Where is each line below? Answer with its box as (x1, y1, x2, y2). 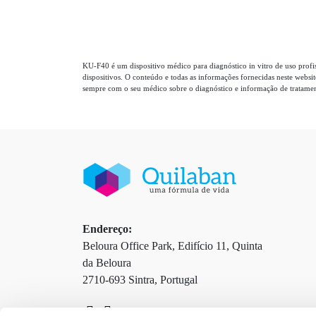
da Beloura (83, 257, 131, 269)
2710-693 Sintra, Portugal (83, 274, 197, 286)
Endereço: (83, 223, 132, 235)
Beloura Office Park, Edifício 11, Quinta (83, 240, 262, 252)
